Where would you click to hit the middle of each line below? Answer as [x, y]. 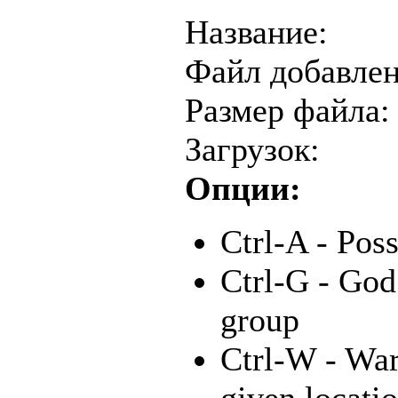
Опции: [243, 188]
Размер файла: [287, 110]
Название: [256, 32]
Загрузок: [252, 149]
